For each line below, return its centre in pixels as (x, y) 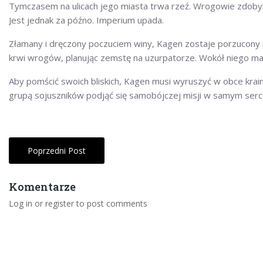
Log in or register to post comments (78, 203)
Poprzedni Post (57, 150)
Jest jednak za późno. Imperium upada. (86, 20)
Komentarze (42, 186)
